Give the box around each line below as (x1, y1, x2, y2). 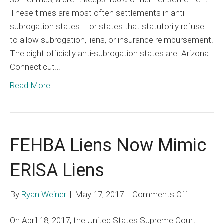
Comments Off (132, 189, 188, 199)
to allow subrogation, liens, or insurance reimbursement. (10, 34, 213, 45)
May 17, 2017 (75, 189, 124, 199)
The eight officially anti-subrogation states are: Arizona (10, 48, 209, 58)
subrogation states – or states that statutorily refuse (10, 21, 204, 31)
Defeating (185, 8, 221, 18)
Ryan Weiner (21, 189, 66, 199)
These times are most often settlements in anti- (10, 7, 187, 18)
